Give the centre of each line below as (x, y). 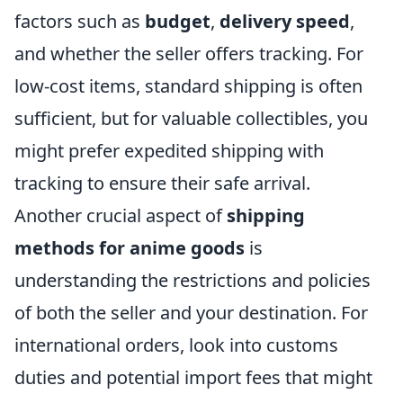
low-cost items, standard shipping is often (188, 86)
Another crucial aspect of (121, 215)
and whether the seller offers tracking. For (189, 54)
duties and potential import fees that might (193, 377)
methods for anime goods (130, 248)
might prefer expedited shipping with (169, 151)
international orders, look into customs (176, 345)
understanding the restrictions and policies (193, 280)
